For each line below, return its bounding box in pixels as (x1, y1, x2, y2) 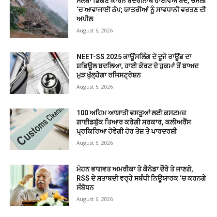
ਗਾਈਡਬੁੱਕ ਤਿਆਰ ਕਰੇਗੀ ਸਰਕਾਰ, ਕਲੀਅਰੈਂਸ (77, 118, 191, 126)
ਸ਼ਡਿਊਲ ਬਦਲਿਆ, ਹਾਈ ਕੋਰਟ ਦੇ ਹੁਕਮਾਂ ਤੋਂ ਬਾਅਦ (77, 62, 199, 70)
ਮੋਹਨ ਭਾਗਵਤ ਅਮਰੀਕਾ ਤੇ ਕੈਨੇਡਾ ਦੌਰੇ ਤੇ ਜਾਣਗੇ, (77, 165, 194, 173)
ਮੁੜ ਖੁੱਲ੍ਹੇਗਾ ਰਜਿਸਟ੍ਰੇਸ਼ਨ (77, 71, 141, 79)
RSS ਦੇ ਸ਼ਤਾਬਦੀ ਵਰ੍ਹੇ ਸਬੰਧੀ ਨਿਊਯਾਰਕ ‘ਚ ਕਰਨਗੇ (77, 174, 206, 182)
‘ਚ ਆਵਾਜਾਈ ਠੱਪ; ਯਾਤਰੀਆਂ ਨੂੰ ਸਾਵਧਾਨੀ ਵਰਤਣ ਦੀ (77, 6, 206, 14)
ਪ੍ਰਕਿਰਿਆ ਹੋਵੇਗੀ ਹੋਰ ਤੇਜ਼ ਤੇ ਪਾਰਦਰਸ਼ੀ (77, 127, 177, 135)
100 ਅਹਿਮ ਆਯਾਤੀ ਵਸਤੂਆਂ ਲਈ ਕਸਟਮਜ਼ (77, 108, 186, 117)
